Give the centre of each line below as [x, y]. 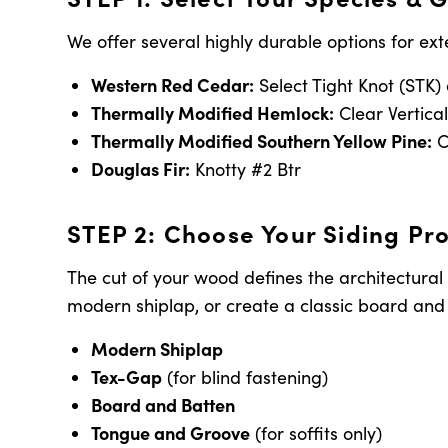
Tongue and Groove [171, 432]
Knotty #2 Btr [246, 169]
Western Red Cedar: [173, 84]
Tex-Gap [127, 376]
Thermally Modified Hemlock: [213, 112]
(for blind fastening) [245, 377]
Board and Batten [163, 404]
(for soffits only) [316, 433]
